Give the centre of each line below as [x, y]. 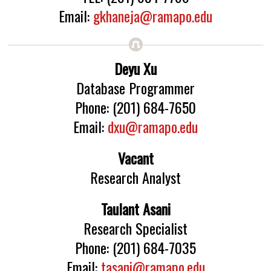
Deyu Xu [136, 68]
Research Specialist [136, 228]
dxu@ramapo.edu [153, 126]
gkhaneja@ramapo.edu [153, 16]
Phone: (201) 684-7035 [136, 247]
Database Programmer [136, 88]
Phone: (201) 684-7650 [136, 107]
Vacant [135, 158]
